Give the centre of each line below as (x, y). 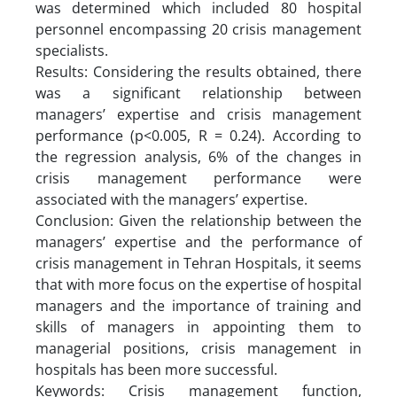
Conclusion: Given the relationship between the (198, 220)
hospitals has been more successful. (156, 369)
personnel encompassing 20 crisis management (198, 29)
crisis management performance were (198, 178)
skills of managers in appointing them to (198, 327)
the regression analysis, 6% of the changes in (198, 156)
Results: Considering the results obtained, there (198, 71)
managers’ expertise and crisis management (198, 114)
